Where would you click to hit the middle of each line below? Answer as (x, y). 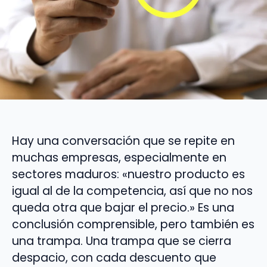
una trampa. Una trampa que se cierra (122, 241)
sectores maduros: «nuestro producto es (128, 174)
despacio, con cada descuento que (114, 257)
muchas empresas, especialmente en (119, 157)
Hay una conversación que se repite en (123, 141)
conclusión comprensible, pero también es (133, 224)
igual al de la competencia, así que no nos (132, 191)
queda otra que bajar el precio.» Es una (123, 207)
